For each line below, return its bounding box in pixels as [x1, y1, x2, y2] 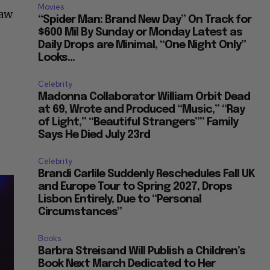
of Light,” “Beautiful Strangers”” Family [38, 117, 239, 128]
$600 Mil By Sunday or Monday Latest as [38, 27, 243, 39]
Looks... [38, 52, 75, 64]
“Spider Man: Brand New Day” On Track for [38, 14, 252, 26]
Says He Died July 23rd [38, 130, 151, 141]
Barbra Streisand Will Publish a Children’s [38, 246, 246, 257]
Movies [38, 2, 64, 13]
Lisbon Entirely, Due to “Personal [38, 194, 202, 206]
